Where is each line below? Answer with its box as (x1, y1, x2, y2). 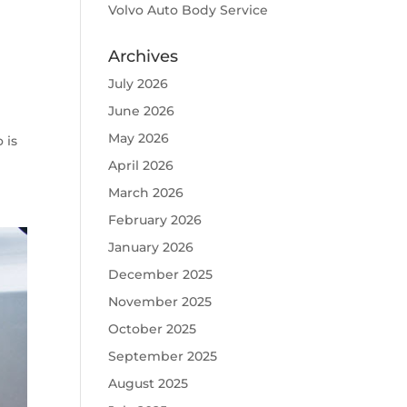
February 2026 (108, 212, 203, 228)
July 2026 (108, 75, 169, 92)
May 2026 (108, 130, 170, 146)
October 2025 (108, 321, 197, 337)
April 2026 (108, 157, 174, 174)
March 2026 (108, 184, 184, 201)
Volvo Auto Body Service (108, 2, 269, 18)
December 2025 (108, 266, 213, 283)
